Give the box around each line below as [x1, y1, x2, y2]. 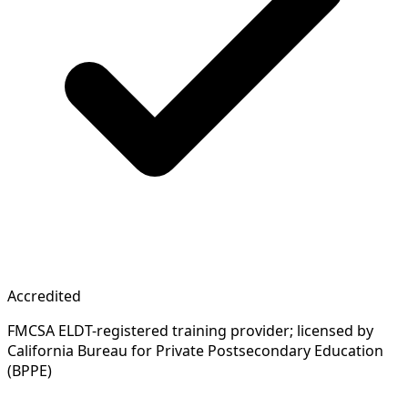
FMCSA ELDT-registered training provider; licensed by [7, 320, 373, 341]
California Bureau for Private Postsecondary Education [7, 340, 383, 361]
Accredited [7, 285, 81, 306]
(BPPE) [7, 360, 52, 381]
